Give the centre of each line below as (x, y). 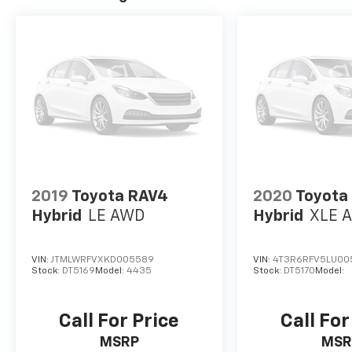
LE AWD (116, 216)
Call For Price (119, 322)
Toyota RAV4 (120, 197)
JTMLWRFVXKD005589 (102, 260)
